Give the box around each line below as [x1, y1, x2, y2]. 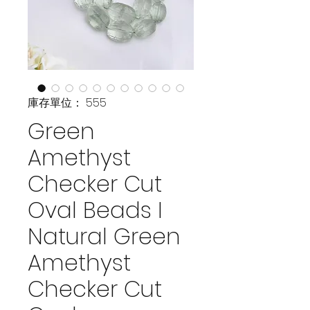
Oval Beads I [28, 194, 163, 226]
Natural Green [28, 220, 181, 252]
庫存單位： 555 [28, 94, 107, 111]
